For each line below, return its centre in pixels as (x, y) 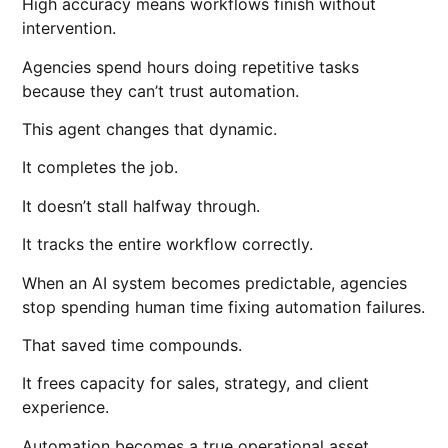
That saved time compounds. (132, 344)
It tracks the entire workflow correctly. (168, 244)
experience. (66, 407)
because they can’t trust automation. (161, 90)
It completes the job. (100, 167)
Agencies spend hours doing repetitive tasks (191, 66)
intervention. (69, 28)
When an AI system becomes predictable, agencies (215, 282)
